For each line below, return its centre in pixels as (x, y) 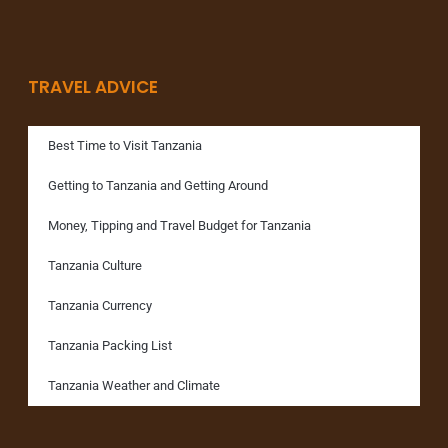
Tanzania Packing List (110, 346)
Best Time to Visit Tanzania (125, 146)
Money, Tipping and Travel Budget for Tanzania (179, 226)
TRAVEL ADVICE (93, 87)
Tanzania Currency (100, 306)
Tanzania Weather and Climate (134, 386)
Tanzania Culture (95, 266)
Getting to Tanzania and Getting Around (158, 186)
